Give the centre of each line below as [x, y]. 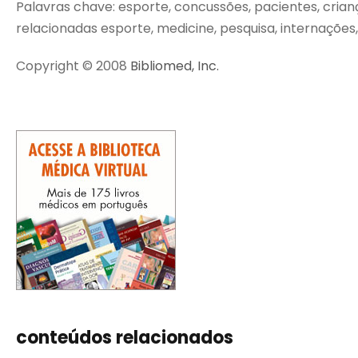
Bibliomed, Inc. [175, 66]
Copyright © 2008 [73, 66]
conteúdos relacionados [125, 338]
